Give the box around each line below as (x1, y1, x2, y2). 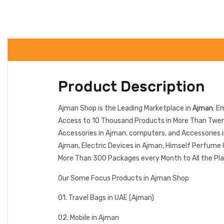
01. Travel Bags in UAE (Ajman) (58, 193, 154, 202)
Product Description (58, 77, 205, 96)
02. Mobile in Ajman (58, 213, 119, 222)
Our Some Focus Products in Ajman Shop (58, 173, 189, 182)
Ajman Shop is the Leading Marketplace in (58, 104, 192, 113)
